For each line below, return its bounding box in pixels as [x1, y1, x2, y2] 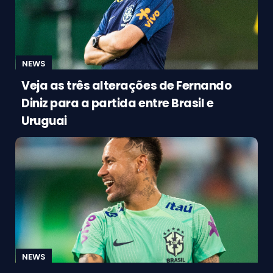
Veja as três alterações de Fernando [21, 77, 232, 94]
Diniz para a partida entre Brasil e [21, 94, 214, 112]
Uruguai [21, 112, 67, 129]
